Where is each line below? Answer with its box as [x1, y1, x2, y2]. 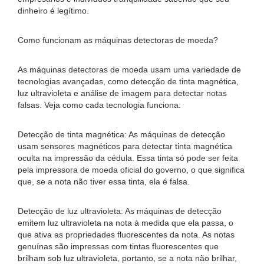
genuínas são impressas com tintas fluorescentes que [18, 242, 219, 251]
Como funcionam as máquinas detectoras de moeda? [18, 35, 218, 45]
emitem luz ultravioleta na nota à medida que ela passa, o [18, 218, 233, 227]
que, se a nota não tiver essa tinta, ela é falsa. [18, 177, 190, 186]
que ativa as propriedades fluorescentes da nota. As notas [18, 230, 235, 239]
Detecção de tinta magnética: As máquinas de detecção [18, 130, 225, 139]
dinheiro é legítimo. [18, 6, 89, 15]
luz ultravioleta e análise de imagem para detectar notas [18, 88, 227, 98]
